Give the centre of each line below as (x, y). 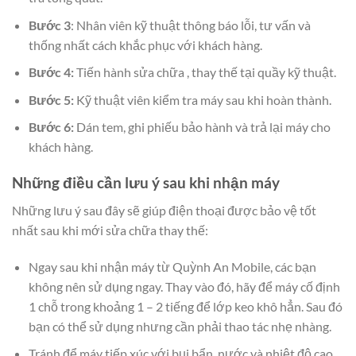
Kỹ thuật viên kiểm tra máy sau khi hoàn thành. (203, 99)
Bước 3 (49, 25)
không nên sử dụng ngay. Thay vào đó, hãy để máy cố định (184, 286)
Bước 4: (52, 72)
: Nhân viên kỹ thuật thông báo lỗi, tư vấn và (190, 25)
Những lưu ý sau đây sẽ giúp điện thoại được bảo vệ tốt (164, 210)
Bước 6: (51, 127)
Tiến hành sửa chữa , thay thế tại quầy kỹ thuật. (206, 72)
